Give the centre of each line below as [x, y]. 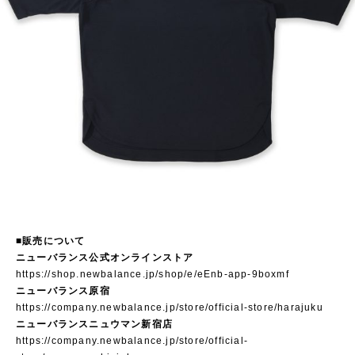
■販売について [51, 241]
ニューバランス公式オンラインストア [110, 258]
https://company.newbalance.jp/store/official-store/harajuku [170, 307]
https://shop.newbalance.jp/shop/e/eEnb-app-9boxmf [153, 274]
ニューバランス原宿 [79, 291]
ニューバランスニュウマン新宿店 [94, 324]
